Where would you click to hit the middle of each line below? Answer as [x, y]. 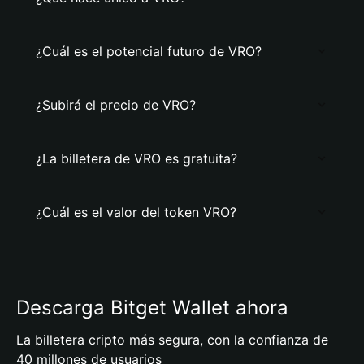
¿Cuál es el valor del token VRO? [136, 212]
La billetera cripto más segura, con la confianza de [172, 340]
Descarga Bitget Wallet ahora [152, 308]
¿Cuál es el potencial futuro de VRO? [149, 51]
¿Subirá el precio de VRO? [116, 105]
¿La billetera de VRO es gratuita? [136, 158]
